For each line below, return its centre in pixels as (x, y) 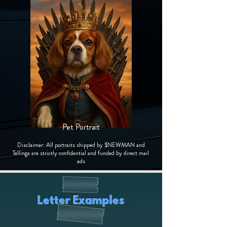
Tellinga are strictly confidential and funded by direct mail (81, 153)
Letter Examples (80, 201)
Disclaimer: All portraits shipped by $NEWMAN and (81, 145)
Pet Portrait (81, 127)
